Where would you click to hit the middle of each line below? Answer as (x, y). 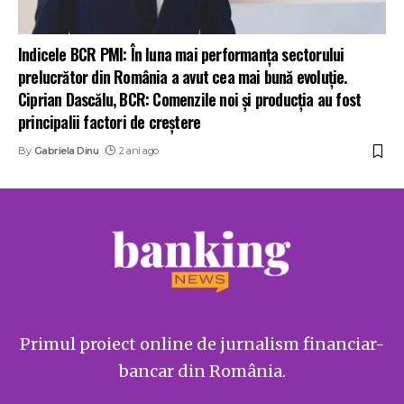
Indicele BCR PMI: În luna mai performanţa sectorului (181, 55)
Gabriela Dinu (66, 151)
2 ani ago (139, 151)
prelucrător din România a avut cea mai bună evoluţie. (183, 77)
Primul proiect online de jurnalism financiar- (202, 344)
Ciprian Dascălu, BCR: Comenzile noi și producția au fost (190, 100)
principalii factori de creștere (110, 122)
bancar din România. (202, 372)
